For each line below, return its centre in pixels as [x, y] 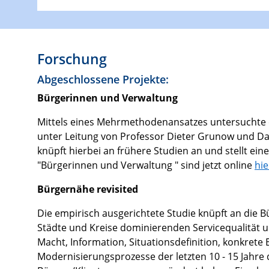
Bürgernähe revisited [89, 189]
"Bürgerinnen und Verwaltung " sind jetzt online [146, 165]
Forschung [72, 59]
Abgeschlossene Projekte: [103, 79]
